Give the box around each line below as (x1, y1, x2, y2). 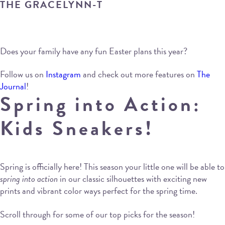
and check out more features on (81, 67, 197, 81)
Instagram (46, 67, 81, 81)
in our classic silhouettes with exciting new (58, 172, 207, 185)
